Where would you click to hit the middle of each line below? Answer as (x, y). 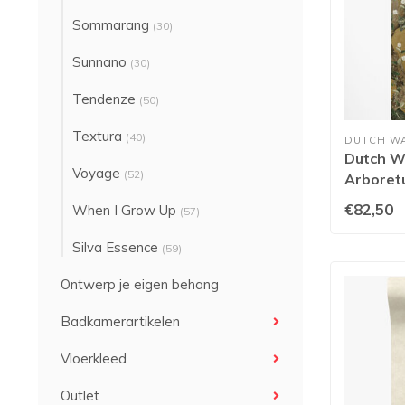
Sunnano (101, 62)
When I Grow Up (126, 210)
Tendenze (106, 99)
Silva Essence (117, 247)
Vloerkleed (94, 358)
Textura (99, 136)
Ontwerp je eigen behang (140, 284)
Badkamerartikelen (120, 321)
